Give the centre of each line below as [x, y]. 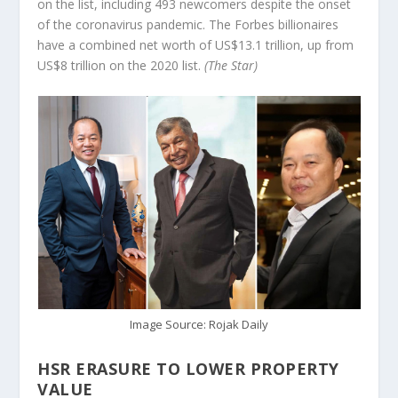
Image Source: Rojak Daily [199, 325]
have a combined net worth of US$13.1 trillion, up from [196, 45]
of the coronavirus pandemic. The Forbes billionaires [188, 25]
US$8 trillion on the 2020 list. [121, 66]
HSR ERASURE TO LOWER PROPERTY [188, 369]
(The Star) [231, 66]
